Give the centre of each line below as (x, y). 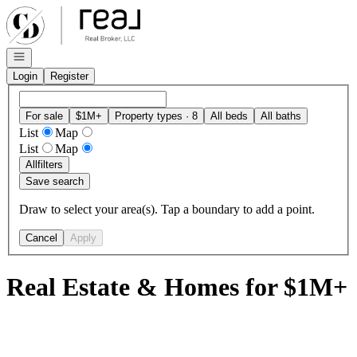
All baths (281, 116)
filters (50, 164)
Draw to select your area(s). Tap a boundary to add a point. (167, 209)
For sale (44, 116)
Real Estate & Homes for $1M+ (177, 287)
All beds (229, 116)
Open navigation (49, 55)
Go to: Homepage (51, 12)
